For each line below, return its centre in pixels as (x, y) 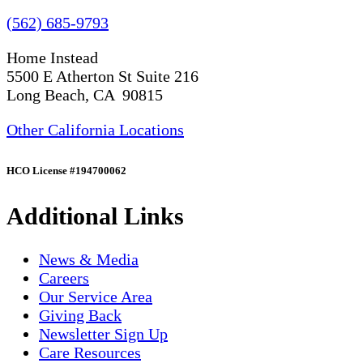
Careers (64, 278)
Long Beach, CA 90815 (85, 94)
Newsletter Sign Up (103, 334)
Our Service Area (96, 297)
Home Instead (52, 57)
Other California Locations (95, 129)
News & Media (89, 260)
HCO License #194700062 (66, 171)
